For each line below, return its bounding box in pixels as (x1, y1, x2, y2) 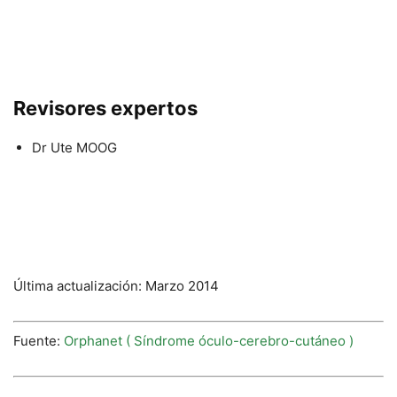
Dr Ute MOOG (32, 139, 117, 157)
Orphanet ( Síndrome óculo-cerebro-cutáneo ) (64, 331, 354, 349)
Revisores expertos (13, 97, 198, 121)
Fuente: (13, 331, 64, 349)
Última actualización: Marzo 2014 (13, 277, 219, 295)
